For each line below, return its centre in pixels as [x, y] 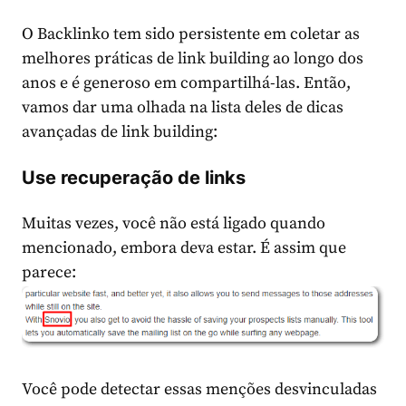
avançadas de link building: [120, 131]
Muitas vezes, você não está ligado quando [174, 223]
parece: [49, 272]
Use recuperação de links [134, 177]
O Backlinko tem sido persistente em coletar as [191, 34]
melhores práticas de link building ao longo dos [193, 58]
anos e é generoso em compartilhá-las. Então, [186, 82]
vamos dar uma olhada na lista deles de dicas [183, 107]
